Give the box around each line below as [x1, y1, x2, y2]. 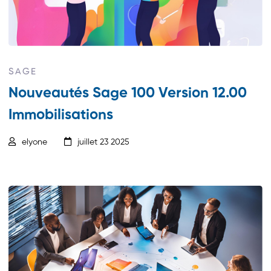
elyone [22, 138, 48, 146]
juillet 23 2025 [77, 138, 130, 146]
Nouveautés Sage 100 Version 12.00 [8, 86, 247, 100]
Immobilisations [8, 108, 114, 122]
